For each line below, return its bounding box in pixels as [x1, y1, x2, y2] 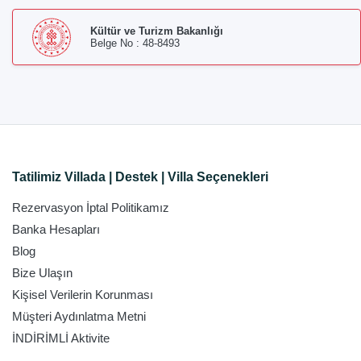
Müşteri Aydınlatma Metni [12, 309, 146, 323]
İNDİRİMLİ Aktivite [12, 331, 110, 345]
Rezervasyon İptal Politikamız [12, 201, 169, 214]
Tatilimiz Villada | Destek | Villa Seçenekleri [12, 170, 268, 184]
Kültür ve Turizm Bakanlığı [90, 25, 223, 37]
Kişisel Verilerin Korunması [12, 288, 153, 301]
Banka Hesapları [12, 222, 100, 236]
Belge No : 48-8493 [90, 37, 180, 49]
